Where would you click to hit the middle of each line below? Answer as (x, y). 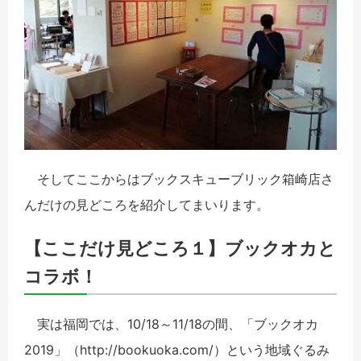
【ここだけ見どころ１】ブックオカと (180, 247)
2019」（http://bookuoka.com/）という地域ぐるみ (177, 349)
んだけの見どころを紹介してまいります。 (147, 204)
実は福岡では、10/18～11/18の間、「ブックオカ (171, 324)
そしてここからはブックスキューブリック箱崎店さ (179, 178)
